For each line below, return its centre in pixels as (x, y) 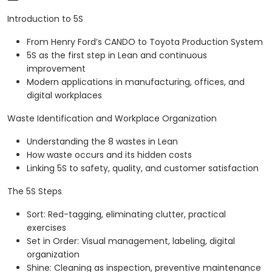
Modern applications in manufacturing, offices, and (136, 82)
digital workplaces (64, 96)
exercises (46, 228)
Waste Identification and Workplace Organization (112, 119)
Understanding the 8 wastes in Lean (102, 142)
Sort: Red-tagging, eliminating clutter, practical (126, 215)
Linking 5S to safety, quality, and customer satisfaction (143, 168)
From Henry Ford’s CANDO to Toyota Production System (145, 42)
